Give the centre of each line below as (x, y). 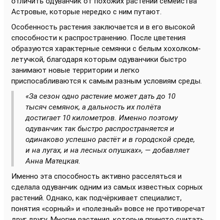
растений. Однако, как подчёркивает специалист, (96, 198)
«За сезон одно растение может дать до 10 (100, 96)
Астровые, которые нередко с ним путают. (86, 12)
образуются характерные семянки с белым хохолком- (106, 48)
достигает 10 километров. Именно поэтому (102, 118)
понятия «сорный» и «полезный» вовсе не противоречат (108, 208)
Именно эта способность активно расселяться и (96, 176)
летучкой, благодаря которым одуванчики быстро (99, 59)
